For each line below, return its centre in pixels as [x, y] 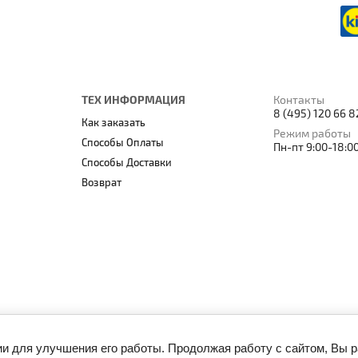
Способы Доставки [127, 163]
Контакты [299, 101]
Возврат [102, 183]
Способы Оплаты [123, 143]
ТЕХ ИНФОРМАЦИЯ [134, 101]
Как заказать [114, 123]
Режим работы [312, 134]
